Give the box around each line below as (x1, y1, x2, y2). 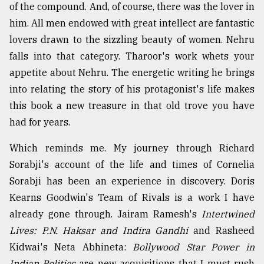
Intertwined (202, 208, 255, 220)
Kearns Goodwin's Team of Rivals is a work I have (9, 192, 255, 204)
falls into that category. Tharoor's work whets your (9, 50, 255, 62)
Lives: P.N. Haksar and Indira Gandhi (9, 225, 193, 237)
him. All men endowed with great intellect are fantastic (9, 17, 255, 29)
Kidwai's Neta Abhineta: (9, 241, 133, 253)
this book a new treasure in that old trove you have (9, 100, 255, 112)
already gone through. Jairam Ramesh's (9, 208, 202, 220)
